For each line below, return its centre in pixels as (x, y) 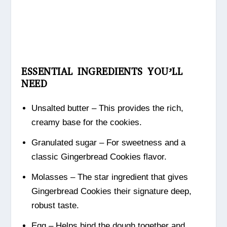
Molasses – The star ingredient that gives (109, 177)
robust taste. (55, 206)
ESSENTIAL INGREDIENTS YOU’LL (102, 72)
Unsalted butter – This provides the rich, (107, 108)
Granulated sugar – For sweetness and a (108, 143)
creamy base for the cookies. (86, 123)
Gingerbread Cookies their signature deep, (111, 192)
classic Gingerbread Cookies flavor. (99, 157)
